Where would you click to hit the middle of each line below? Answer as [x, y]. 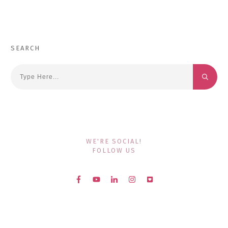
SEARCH [25, 48]
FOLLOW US [114, 151]
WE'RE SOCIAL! [114, 141]
